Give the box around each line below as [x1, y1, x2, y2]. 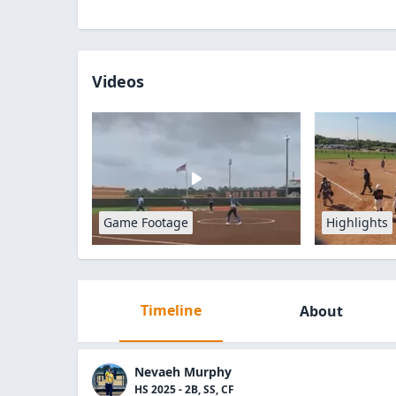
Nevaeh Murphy [134, 363, 232, 380]
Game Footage [103, 214, 188, 231]
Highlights [326, 214, 389, 231]
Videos [92, 71, 144, 92]
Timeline [140, 301, 202, 320]
